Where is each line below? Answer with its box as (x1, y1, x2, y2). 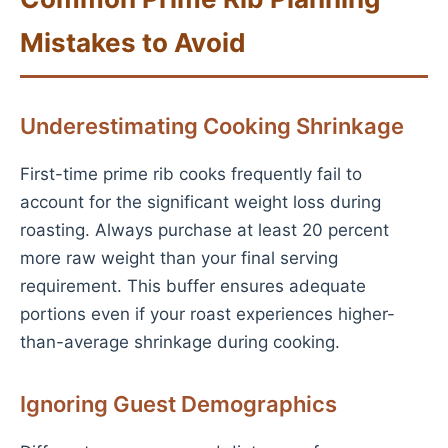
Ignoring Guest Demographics (20, 391, 337, 417)
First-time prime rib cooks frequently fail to (20, 164, 362, 184)
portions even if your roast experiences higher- (20, 304, 395, 324)
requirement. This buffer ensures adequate (20, 276, 366, 296)
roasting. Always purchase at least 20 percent (20, 220, 389, 240)
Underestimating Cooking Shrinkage (20, 113, 404, 139)
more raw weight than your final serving (20, 248, 338, 268)
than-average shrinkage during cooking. (20, 332, 340, 352)
